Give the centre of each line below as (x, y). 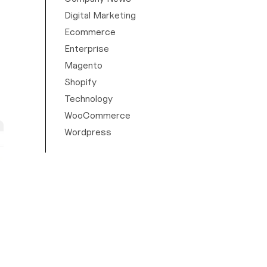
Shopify (80, 82)
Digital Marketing (100, 15)
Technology (89, 99)
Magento (83, 65)
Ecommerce (90, 32)
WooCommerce (97, 115)
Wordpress (88, 132)
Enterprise (87, 49)
